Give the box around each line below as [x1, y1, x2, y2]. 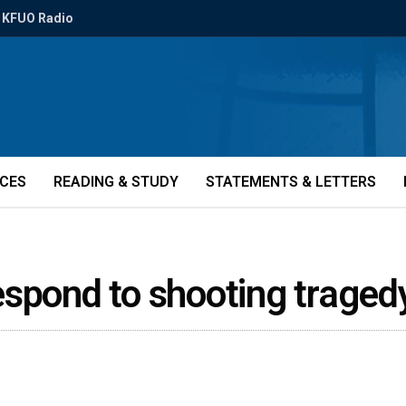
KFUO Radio [2, 11, 73, 25]
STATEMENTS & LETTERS [206, 173, 376, 190]
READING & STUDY [53, 173, 179, 190]
